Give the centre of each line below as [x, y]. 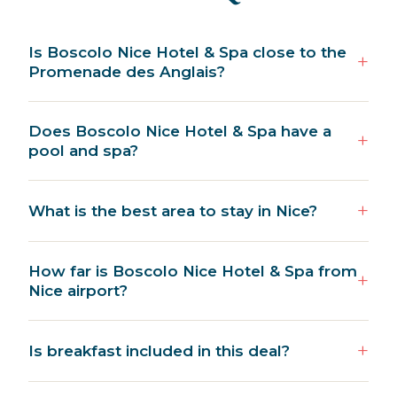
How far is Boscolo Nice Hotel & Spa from [193, 271]
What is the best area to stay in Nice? [173, 210]
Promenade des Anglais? [127, 71]
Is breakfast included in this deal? [159, 350]
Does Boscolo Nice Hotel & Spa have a [180, 131]
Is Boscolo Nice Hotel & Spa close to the [187, 52]
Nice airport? [78, 290]
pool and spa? [83, 150]
